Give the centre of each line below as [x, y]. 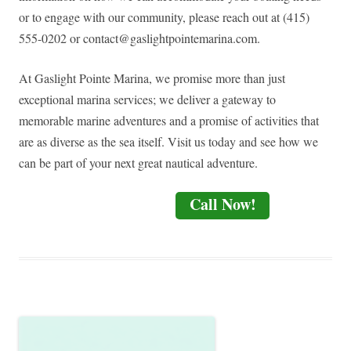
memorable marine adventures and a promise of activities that [169, 121]
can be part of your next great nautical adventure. [138, 163]
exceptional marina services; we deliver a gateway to [147, 100]
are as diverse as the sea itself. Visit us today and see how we [168, 142]
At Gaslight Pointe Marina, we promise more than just [152, 78]
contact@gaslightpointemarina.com [170, 38]
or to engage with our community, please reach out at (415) [164, 17]
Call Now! [223, 204]
